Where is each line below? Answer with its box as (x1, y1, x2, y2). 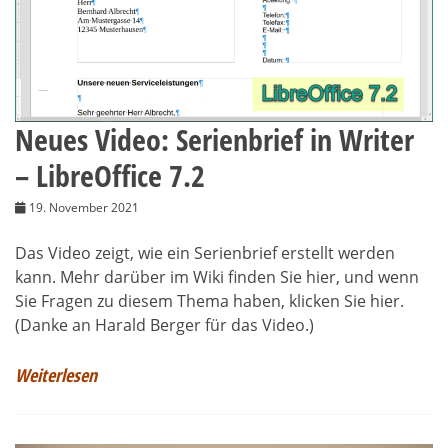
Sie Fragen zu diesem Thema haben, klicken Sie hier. (15, 290, 404, 313)
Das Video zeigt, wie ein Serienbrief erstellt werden (15, 242, 395, 265)
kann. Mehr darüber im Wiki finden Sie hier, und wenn (15, 266, 419, 289)
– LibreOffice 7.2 (15, 155, 205, 197)
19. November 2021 (29, 199, 139, 217)
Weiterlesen (15, 363, 97, 388)
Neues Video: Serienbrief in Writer (15, 119, 414, 161)
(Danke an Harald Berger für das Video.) (15, 314, 314, 337)
